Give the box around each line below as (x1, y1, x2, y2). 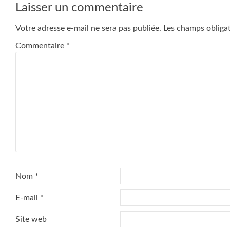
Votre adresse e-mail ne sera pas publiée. (15, 24, 161, 32)
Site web (15, 215, 47, 223)
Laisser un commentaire (15, 1, 143, 14)
